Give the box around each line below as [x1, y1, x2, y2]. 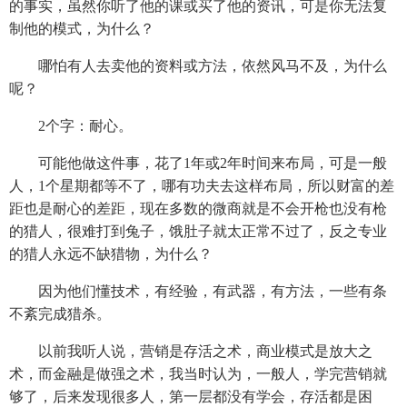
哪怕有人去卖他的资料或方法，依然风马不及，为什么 [9, 57, 387, 74]
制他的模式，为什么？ [9, 20, 154, 36]
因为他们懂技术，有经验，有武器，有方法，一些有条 [9, 283, 387, 299]
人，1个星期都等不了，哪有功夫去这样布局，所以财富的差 [9, 177, 394, 194]
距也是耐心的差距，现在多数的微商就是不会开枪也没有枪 [9, 200, 387, 216]
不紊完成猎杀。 [9, 305, 111, 322]
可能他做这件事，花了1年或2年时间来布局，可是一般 [9, 154, 387, 171]
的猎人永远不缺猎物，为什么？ [9, 245, 213, 262]
